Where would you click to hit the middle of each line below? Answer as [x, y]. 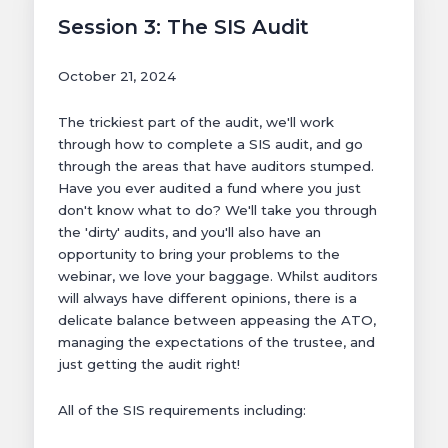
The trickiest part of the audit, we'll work [196, 122]
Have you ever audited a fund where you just [209, 188]
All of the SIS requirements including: [182, 410]
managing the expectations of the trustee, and [216, 342]
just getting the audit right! [149, 364]
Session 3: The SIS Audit [183, 27]
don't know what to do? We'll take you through [217, 210]
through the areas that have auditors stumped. [216, 166]
